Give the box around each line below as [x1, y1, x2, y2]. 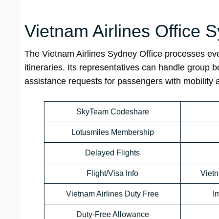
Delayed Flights [85, 149, 140, 157]
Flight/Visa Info [87, 169, 138, 178]
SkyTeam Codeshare [76, 108, 149, 116]
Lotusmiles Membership [71, 128, 154, 137]
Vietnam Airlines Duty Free [66, 190, 159, 198]
